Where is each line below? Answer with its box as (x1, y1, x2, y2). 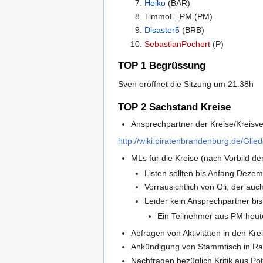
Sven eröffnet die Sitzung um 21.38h (118, 79, 254, 89)
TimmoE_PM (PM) (144, 12, 213, 22)
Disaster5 (144, 25, 180, 35)
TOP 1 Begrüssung (118, 60, 205, 72)
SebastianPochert (144, 39, 210, 49)
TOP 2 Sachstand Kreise (118, 101, 231, 113)
